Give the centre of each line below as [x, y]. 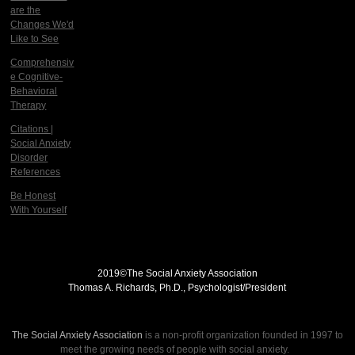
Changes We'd [42, 24]
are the [26, 10]
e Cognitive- [37, 76]
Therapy [29, 105]
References [36, 172]
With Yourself [39, 210]
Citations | [32, 129]
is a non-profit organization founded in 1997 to [242, 335]
